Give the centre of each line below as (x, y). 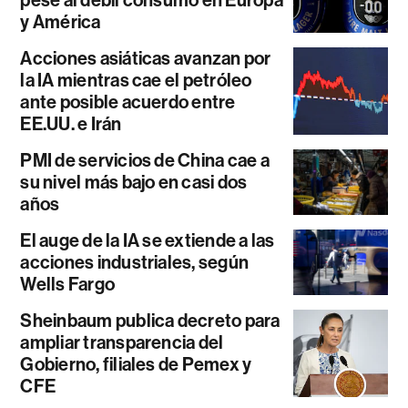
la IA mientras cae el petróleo (136, 81)
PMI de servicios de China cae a (145, 161)
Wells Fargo (68, 285)
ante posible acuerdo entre (128, 102)
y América (61, 22)
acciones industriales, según (135, 263)
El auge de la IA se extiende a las (148, 241)
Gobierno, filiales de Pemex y (136, 365)
